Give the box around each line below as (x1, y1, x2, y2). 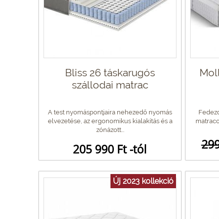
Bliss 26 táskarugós (65, 66, 155, 79)
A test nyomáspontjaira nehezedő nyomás (48, 108, 172, 116)
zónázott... (96, 126, 124, 133)
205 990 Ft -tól (73, 141, 147, 157)
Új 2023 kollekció (113, 176, 174, 186)
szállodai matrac (71, 78, 149, 91)
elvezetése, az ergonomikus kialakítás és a (47, 117, 173, 125)
